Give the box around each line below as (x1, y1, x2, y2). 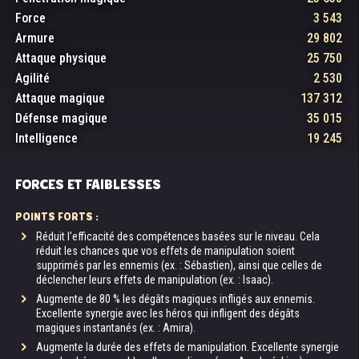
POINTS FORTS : (15, 209, 99, 224)
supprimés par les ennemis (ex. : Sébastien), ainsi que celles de (36, 259, 322, 272)
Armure (15, 30, 54, 46)
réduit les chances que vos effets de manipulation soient (36, 244, 295, 257)
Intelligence (15, 131, 78, 146)
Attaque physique (15, 50, 107, 66)
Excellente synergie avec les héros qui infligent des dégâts (36, 307, 300, 320)
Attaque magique (15, 91, 105, 106)
